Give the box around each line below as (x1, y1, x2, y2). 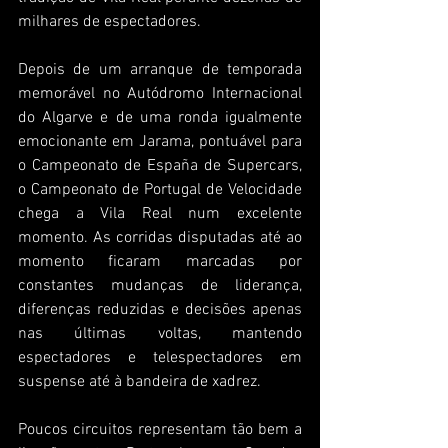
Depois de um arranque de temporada (18, 60, 302, 81)
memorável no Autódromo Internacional (18, 84, 302, 105)
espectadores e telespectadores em (18, 348, 302, 369)
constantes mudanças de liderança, (18, 276, 302, 297)
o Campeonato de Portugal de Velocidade (18, 180, 302, 201)
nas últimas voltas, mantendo (18, 324, 302, 345)
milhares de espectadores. (18, 12, 201, 33)
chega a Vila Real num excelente (18, 204, 302, 225)
